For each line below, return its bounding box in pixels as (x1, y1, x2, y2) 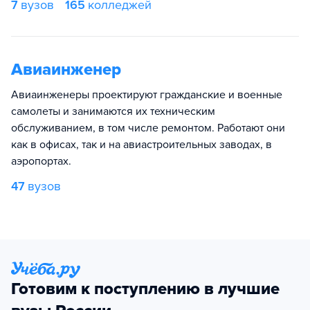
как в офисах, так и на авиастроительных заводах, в (11, 138, 272, 152)
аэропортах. (11, 154, 71, 168)
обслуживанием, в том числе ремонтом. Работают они (11, 121, 285, 135)
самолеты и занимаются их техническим (11, 104, 215, 118)
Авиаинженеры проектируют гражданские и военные (11, 88, 282, 102)
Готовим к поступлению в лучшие (11, 279, 280, 299)
